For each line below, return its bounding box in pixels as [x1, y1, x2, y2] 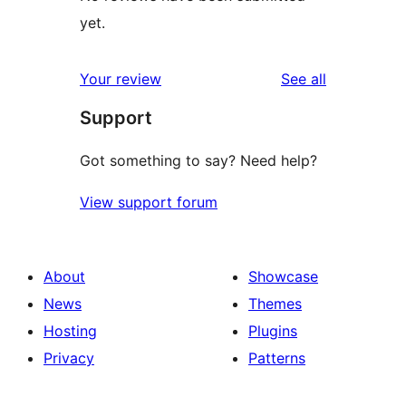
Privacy [43, 349, 94, 368]
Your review [80, 70, 161, 89]
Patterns [248, 349, 305, 368]
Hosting [43, 322, 97, 341]
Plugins [248, 322, 297, 341]
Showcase [248, 267, 318, 286]
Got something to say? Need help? [80, 151, 317, 170]
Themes [248, 295, 302, 314]
